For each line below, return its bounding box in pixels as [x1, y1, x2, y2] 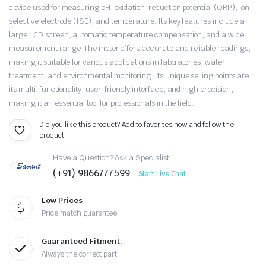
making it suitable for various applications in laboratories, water [9, 57, 226, 67]
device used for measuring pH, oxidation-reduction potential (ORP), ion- [9, 2, 253, 12]
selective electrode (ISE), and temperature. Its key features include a [9, 16, 245, 26]
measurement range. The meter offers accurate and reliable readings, [9, 43, 251, 53]
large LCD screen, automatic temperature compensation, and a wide [9, 30, 245, 40]
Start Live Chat [138, 169, 186, 179]
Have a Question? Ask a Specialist [53, 153, 170, 163]
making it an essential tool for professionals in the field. [9, 98, 194, 108]
